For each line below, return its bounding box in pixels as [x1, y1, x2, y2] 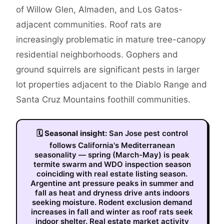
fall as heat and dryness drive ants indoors [34, 188, 189, 198]
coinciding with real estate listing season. [36, 169, 187, 179]
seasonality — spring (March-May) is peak [34, 150, 189, 160]
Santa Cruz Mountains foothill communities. [16, 94, 190, 105]
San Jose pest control [108, 128, 188, 138]
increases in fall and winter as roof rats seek [31, 207, 193, 217]
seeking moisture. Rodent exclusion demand [32, 197, 192, 207]
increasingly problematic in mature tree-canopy [16, 34, 205, 45]
